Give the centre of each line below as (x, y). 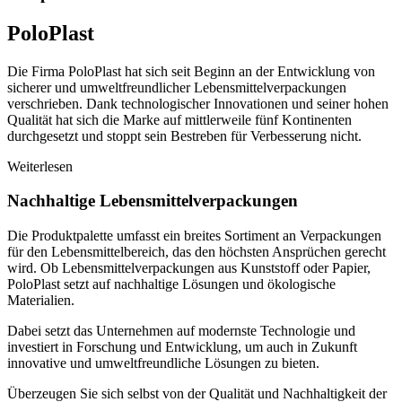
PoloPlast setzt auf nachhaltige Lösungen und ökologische (171, 284)
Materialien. (41, 300)
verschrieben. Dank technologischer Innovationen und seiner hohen (198, 103)
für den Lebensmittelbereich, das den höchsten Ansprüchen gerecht (197, 251)
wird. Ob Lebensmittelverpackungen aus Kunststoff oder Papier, (189, 267)
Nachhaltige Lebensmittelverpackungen (155, 201)
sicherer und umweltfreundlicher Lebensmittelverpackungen (177, 87)
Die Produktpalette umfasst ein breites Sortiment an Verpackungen (194, 235)
